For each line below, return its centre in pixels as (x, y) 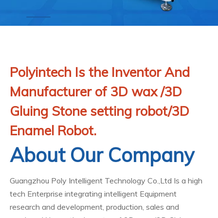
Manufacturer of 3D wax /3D (96, 91)
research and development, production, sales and (94, 207)
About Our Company (102, 155)
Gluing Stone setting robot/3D (100, 111)
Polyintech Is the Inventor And (100, 72)
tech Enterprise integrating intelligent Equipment (93, 194)
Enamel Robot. (53, 130)
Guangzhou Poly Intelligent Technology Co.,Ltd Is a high (106, 181)
